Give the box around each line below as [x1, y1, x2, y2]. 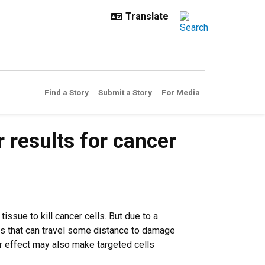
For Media [161, 88, 200, 97]
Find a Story [44, 88, 89, 97]
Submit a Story [98, 88, 152, 97]
